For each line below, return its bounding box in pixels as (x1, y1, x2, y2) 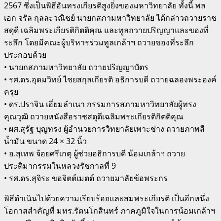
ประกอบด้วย (4, 49, 46, 60)
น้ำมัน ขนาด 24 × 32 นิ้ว (4, 135, 87, 147)
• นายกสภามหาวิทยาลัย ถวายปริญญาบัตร (4, 61, 148, 73)
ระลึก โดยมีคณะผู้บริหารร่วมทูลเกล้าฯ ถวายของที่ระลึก (4, 37, 194, 48)
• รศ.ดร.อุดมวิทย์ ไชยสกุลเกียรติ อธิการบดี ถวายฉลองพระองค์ (4, 74, 217, 85)
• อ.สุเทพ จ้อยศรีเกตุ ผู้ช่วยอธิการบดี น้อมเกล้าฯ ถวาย (4, 147, 185, 159)
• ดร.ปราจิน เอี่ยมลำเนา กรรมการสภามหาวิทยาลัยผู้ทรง (4, 98, 196, 110)
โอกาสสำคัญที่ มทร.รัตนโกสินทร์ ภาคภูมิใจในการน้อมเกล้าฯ (4, 205, 215, 216)
